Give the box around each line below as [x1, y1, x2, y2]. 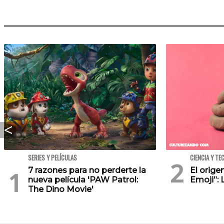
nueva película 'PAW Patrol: [28, 175, 138, 185]
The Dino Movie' [28, 184, 93, 194]
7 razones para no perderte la [28, 165, 146, 175]
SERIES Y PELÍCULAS [28, 153, 77, 163]
